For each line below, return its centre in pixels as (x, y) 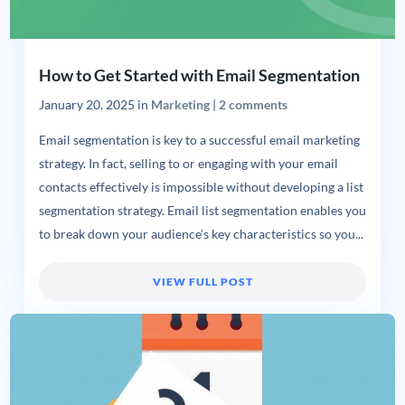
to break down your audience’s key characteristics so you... (201, 235)
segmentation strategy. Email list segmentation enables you (202, 211)
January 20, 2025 (86, 104)
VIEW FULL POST (202, 282)
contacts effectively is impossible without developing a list (201, 188)
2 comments (253, 104)
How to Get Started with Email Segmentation (199, 75)
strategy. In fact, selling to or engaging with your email (188, 164)
